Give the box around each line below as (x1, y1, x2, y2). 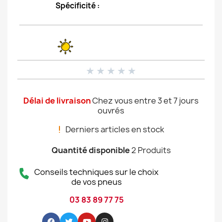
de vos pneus (71, 176, 122, 187)
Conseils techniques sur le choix (34, 166, 159, 177)
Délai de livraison (23, 95, 91, 106)
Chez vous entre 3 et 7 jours (92, 95, 199, 106)
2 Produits (131, 145, 171, 156)
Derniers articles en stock (65, 124, 164, 135)
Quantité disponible (51, 145, 130, 156)
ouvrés (98, 105, 124, 116)
